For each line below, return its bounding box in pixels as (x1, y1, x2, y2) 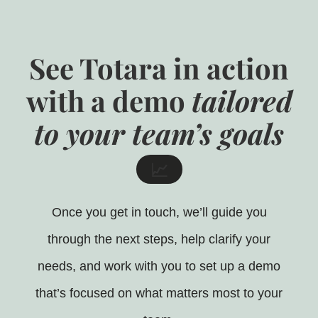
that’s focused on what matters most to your (35, 286, 283, 301)
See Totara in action (29, 48, 289, 87)
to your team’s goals (34, 114, 284, 152)
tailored (191, 81, 292, 119)
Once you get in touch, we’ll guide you (51, 205, 267, 220)
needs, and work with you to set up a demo (38, 259, 280, 274)
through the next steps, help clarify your (48, 232, 270, 247)
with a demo (26, 81, 192, 119)
